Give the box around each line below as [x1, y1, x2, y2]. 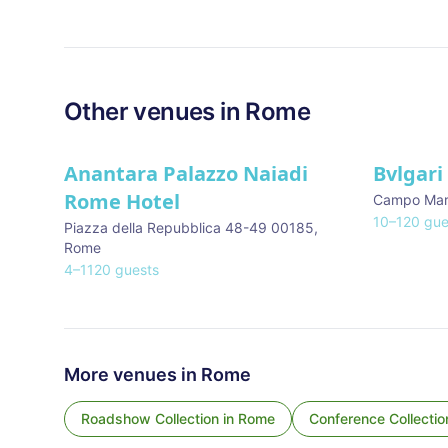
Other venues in [64, 97, 246, 126]
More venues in [64, 364, 201, 385]
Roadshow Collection [81, 410, 219, 427]
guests [111, 261, 159, 278]
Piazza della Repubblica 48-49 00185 [64, 219, 314, 236]
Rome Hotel [64, 188, 180, 215]
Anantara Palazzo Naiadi [64, 160, 308, 187]
